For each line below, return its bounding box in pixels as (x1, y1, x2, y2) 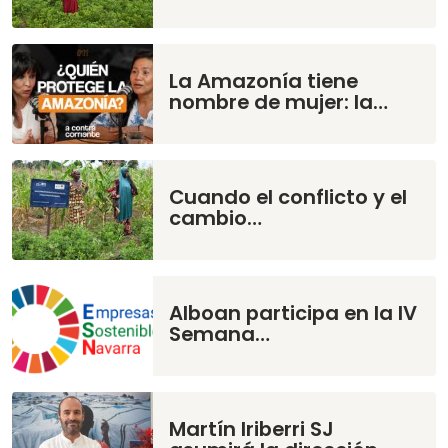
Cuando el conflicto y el (169, 183, 408, 212)
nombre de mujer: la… (169, 88, 389, 117)
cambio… (169, 204, 263, 233)
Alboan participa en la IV (169, 299, 418, 328)
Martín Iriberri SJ (169, 415, 335, 444)
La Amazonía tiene (169, 67, 359, 96)
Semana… (169, 320, 271, 349)
